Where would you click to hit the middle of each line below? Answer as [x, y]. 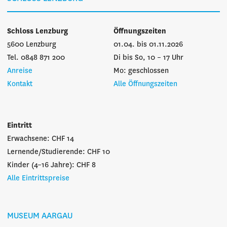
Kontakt [20, 84]
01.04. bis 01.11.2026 [148, 45]
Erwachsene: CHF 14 [41, 139]
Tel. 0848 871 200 [36, 58]
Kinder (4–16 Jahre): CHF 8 [51, 165]
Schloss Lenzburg [37, 31]
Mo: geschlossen [141, 71]
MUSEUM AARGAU [40, 216]
